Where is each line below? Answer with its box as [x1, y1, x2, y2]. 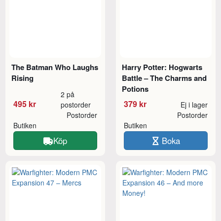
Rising [11, 73, 34, 84]
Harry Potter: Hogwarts [122, 62, 203, 73]
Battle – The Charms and [122, 73, 207, 84]
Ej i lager [180, 100, 208, 110]
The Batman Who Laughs [11, 62, 99, 73]
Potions [122, 83, 149, 95]
